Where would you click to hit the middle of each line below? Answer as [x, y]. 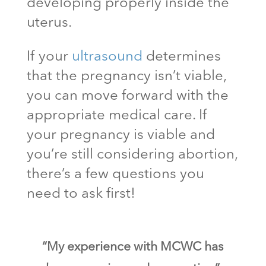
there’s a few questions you [115, 174]
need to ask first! [83, 194]
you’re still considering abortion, [132, 155]
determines [181, 57]
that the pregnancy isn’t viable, [126, 76]
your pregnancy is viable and [121, 135]
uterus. [50, 23]
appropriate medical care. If [117, 115]
